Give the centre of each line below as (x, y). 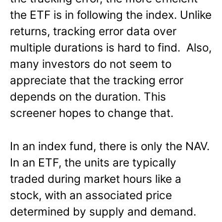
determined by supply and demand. (103, 211)
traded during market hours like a (96, 178)
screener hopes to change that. (92, 112)
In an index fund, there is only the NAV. (110, 146)
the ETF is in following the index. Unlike (111, 14)
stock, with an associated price (91, 195)
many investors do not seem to (91, 63)
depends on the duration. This (88, 96)
